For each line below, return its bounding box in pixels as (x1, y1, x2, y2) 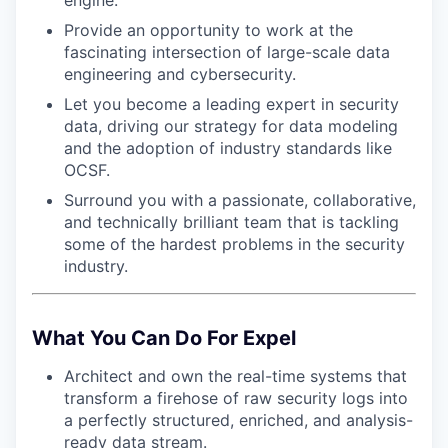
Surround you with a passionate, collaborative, (64, 190, 416, 210)
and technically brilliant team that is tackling (64, 212, 399, 232)
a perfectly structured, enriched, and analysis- (64, 410, 413, 430)
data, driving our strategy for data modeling (64, 116, 398, 136)
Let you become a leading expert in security (64, 94, 399, 114)
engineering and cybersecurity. (64, 64, 296, 84)
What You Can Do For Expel (32, 326, 296, 350)
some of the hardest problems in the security (64, 234, 405, 254)
